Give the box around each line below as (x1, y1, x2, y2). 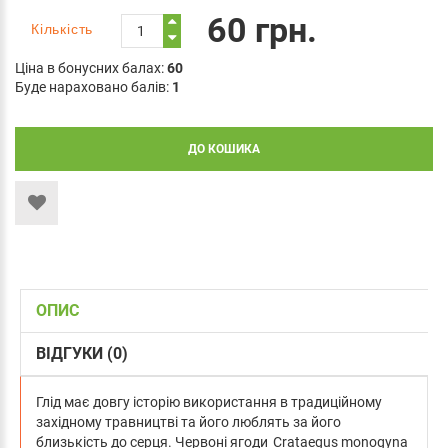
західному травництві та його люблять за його (36, 413, 341, 430)
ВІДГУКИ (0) (36, 343, 128, 363)
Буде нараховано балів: (15, 78, 172, 95)
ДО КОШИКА (188, 141, 260, 156)
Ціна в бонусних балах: (15, 59, 167, 76)
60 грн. (207, 9, 318, 50)
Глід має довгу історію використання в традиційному (36, 393, 382, 410)
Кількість (31, 21, 94, 38)
